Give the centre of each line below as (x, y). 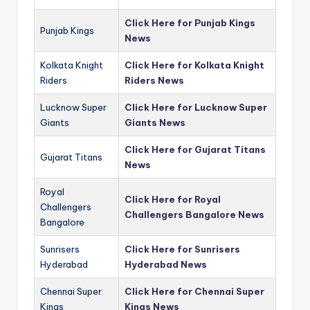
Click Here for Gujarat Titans (195, 149)
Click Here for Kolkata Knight (194, 65)
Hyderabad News (166, 264)
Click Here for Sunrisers (182, 249)
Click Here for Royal (173, 199)
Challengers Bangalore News (194, 214)
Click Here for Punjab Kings (190, 22)
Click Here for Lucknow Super (196, 107)
